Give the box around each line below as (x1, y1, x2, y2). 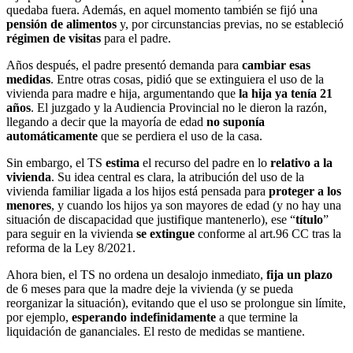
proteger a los (269, 184, 341, 198)
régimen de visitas (6, 31, 101, 45)
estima (106, 155, 139, 169)
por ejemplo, (6, 310, 72, 324)
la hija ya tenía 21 (239, 86, 333, 100)
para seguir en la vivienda (6, 226, 136, 240)
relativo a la (270, 155, 333, 169)
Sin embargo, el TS (6, 155, 106, 169)
